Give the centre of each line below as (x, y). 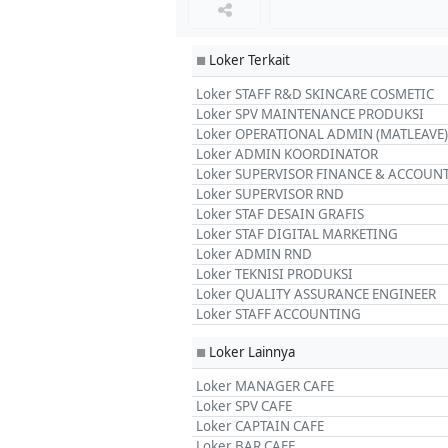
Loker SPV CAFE (244, 406)
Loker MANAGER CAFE (265, 386)
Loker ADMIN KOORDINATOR (287, 154)
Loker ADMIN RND (254, 254)
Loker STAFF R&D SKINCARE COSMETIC (315, 94)
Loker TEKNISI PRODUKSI (274, 274)
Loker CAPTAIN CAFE (260, 426)
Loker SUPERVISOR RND (270, 194)
